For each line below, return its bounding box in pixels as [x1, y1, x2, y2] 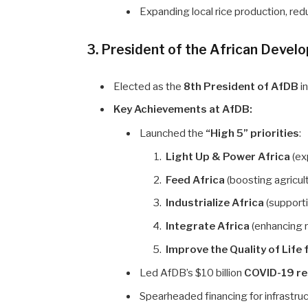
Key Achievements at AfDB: [113, 103, 253, 116]
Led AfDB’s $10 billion [140, 267, 245, 280]
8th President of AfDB [184, 80, 299, 93]
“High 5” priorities [206, 126, 300, 140]
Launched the [140, 126, 206, 140]
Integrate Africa [166, 219, 250, 232]
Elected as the [113, 80, 184, 93]
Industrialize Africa [166, 197, 265, 210]
